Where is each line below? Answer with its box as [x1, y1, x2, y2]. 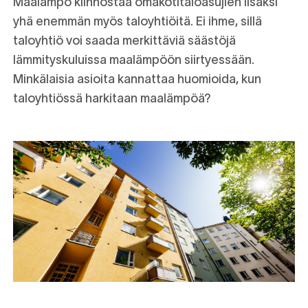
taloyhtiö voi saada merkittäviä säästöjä [13, 34, 236, 47]
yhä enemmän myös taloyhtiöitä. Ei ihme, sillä [13, 14, 262, 28]
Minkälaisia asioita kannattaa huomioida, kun [13, 72, 261, 86]
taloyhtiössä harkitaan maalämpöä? [13, 91, 211, 105]
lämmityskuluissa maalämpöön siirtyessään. [13, 53, 254, 67]
